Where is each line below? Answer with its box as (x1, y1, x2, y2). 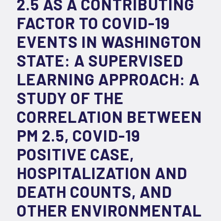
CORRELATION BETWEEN (16, 107, 202, 126)
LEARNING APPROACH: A (16, 70, 200, 89)
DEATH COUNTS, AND (16, 182, 172, 201)
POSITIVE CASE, (16, 145, 134, 164)
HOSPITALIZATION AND (16, 163, 187, 183)
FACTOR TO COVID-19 (16, 13, 170, 33)
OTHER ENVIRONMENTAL (16, 201, 202, 220)
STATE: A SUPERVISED (16, 51, 184, 70)
